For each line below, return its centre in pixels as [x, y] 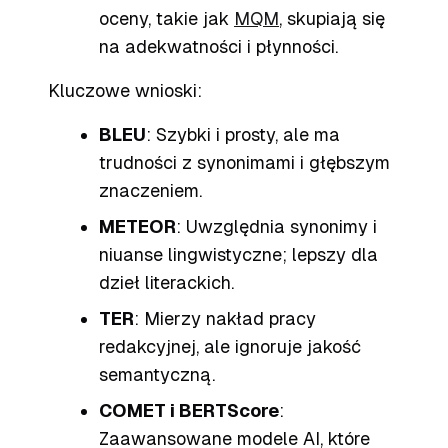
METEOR [137, 226]
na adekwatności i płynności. [218, 46]
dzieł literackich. [166, 282]
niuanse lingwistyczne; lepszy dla [238, 254]
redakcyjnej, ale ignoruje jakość [230, 346]
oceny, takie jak [166, 18]
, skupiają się [332, 18]
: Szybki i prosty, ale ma [243, 134]
